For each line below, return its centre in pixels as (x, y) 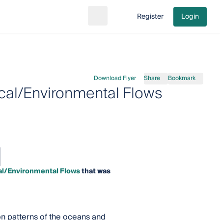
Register (151, 17)
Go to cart (135, 21)
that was (95, 171)
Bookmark (182, 78)
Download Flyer (115, 78)
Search (110, 21)
